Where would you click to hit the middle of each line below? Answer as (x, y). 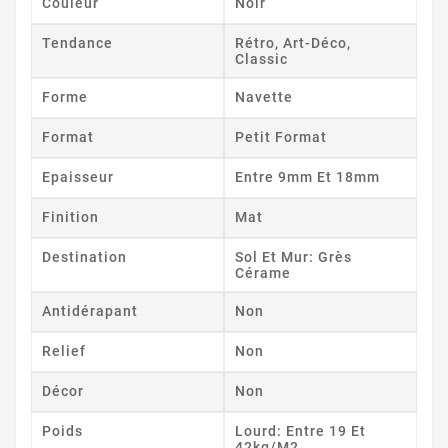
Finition (70, 216)
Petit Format (281, 136)
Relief (64, 350)
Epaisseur (78, 176)
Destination (84, 256)
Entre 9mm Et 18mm (307, 176)
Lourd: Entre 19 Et (300, 430)
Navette (264, 96)
